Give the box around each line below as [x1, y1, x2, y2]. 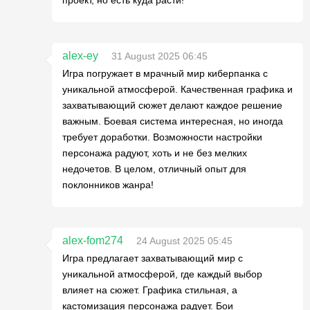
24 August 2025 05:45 [136, 235, 232, 246]
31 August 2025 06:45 [111, 50, 208, 62]
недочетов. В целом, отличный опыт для [62, 163, 246, 174]
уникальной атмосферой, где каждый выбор [62, 268, 262, 280]
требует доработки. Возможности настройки [62, 131, 262, 143]
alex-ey [62, 49, 98, 62]
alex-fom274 [62, 234, 123, 246]
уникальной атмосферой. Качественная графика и [62, 83, 293, 95]
